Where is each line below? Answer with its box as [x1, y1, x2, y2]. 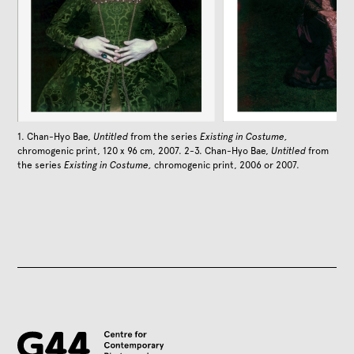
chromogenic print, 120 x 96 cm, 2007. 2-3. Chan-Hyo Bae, [17, 145, 272, 156]
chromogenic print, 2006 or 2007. [152, 159, 300, 171]
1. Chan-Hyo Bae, [17, 130, 94, 142]
